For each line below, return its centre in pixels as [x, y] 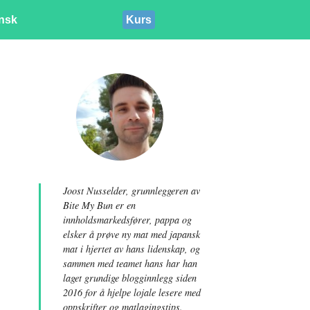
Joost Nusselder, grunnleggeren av [131, 191]
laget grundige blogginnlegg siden [129, 278]
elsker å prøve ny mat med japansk [131, 234]
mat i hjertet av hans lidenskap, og [131, 249]
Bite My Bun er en [99, 205]
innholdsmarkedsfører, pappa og [127, 220]
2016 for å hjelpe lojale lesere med [131, 292]
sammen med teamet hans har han [130, 263]
